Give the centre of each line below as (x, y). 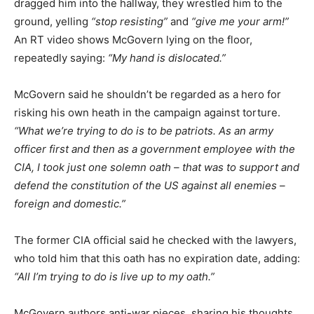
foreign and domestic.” (70, 204)
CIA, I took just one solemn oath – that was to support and (157, 168)
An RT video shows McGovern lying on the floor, (133, 40)
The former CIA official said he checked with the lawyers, (155, 240)
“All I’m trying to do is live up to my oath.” (114, 277)
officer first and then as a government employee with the (155, 149)
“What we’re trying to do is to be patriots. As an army (144, 131)
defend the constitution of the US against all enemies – (150, 186)
